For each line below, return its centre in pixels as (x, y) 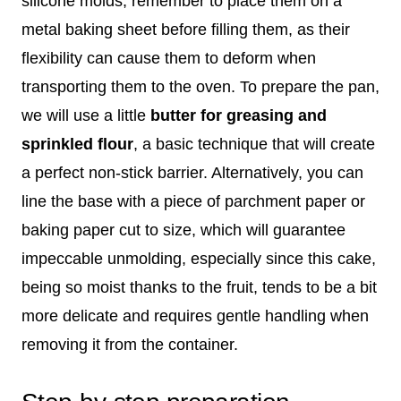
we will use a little (86, 115)
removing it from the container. (130, 344)
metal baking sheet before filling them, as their (186, 29)
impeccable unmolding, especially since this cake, (199, 258)
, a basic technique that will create (254, 144)
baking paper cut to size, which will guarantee (183, 230)
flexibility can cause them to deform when (169, 58)
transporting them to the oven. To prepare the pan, (200, 86)
